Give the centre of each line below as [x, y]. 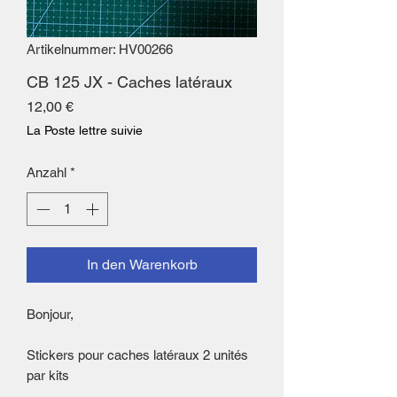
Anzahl [47, 172]
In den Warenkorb [142, 265]
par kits [48, 376]
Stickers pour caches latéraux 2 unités [137, 355]
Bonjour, [50, 315]
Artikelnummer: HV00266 [100, 49]
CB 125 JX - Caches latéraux [129, 82]
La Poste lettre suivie [85, 130]
